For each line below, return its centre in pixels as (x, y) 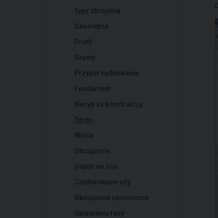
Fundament (92, 89)
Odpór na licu (96, 166)
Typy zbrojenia (98, 11)
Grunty (85, 57)
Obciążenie (92, 151)
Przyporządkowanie (107, 73)
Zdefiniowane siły (102, 182)
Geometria (91, 26)
